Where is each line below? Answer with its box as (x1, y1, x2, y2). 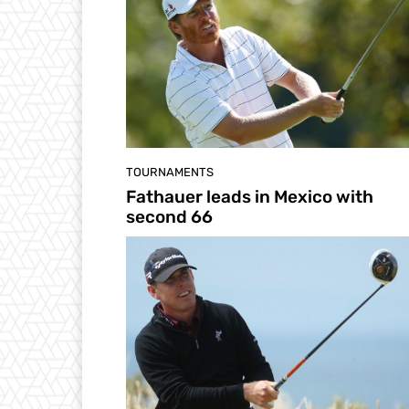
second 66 (126, 206, 213, 228)
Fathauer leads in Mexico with (126, 186, 373, 208)
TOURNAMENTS (126, 165, 214, 180)
